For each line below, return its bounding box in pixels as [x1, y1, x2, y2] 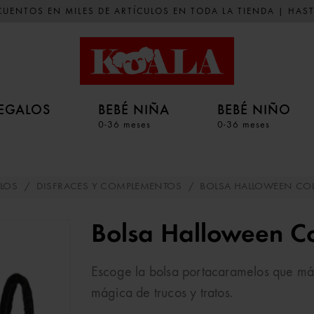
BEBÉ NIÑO [217, 101, 291, 118]
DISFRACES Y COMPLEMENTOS [36, 182, 182, 192]
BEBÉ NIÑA [98, 101, 170, 118]
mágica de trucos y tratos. [90, 287, 234, 301]
